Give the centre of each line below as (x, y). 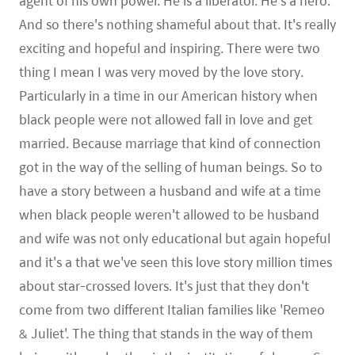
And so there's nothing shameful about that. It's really (177, 24)
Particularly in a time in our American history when (168, 95)
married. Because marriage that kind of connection (170, 143)
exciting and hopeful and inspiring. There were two (170, 48)
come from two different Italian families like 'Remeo (172, 309)
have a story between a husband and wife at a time (170, 191)
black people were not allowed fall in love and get (166, 119)
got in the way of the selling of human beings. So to (171, 167)
